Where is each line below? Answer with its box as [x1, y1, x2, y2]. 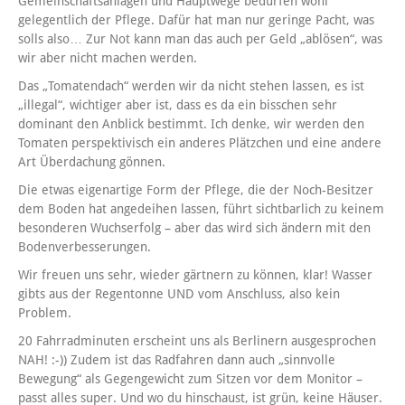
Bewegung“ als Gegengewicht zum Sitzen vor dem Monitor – [18, 372, 363, 387]
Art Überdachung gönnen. [18, 155, 165, 170]
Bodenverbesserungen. [18, 240, 151, 255]
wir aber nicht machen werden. [18, 51, 197, 66]
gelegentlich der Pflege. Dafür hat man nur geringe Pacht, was [18, 13, 374, 28]
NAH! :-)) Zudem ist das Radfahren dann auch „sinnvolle [18, 353, 335, 368]
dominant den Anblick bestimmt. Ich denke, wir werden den [18, 117, 364, 132]
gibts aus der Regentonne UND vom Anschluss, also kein [18, 287, 340, 302]
